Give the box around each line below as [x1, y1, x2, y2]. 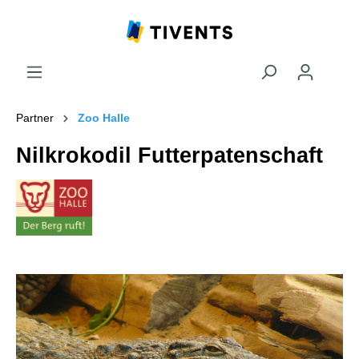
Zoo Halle [78, 111, 130, 124]
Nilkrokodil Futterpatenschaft [16, 143, 323, 167]
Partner [16, 111, 54, 124]
